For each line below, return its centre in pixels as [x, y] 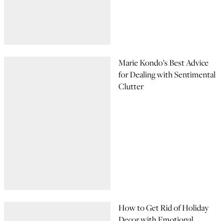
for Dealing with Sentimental [167, 74]
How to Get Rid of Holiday [164, 208]
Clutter [131, 86]
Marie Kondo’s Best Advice [164, 63]
